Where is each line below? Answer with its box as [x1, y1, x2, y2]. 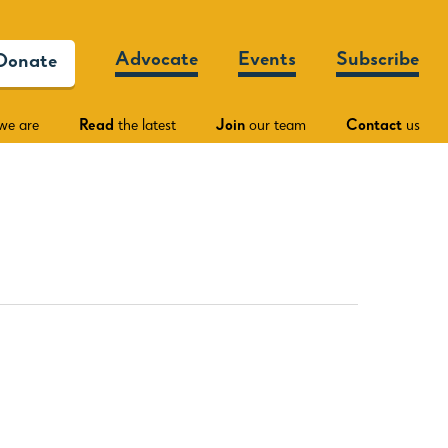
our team [245, 118, 306, 135]
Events [238, 50, 296, 71]
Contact [346, 118, 402, 135]
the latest [114, 118, 176, 135]
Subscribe [336, 50, 419, 71]
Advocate [115, 50, 198, 71]
